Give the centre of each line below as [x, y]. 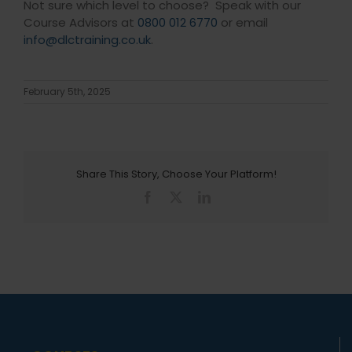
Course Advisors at [80, 23]
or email [242, 23]
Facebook [178, 196]
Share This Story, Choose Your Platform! [176, 174]
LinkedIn [233, 196]
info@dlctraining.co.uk [87, 40]
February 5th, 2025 [67, 92]
